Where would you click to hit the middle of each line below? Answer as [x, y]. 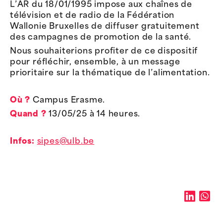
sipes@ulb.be [66, 141]
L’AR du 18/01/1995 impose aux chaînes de [101, 5]
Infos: [22, 141]
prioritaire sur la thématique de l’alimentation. [110, 73]
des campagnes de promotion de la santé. [101, 38]
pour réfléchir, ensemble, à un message [95, 62]
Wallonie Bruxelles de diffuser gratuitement [105, 27]
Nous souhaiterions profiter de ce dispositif [104, 51]
